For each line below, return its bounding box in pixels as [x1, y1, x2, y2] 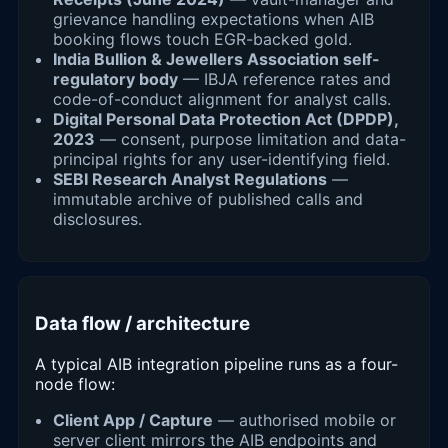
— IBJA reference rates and [178, 69, 391, 90]
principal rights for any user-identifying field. [53, 149, 390, 170]
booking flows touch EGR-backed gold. [53, 29, 352, 50]
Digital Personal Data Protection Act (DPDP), [53, 109, 398, 130]
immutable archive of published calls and [53, 189, 363, 210]
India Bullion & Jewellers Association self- [53, 49, 380, 70]
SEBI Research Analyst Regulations [53, 169, 327, 190]
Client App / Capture [53, 409, 213, 430]
